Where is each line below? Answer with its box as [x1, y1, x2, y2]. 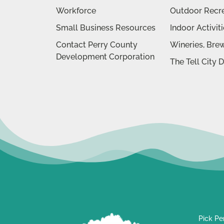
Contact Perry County [56, 39, 137, 49]
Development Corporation [56, 51, 154, 61]
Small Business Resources [56, 22, 155, 32]
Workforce [56, 5, 96, 15]
